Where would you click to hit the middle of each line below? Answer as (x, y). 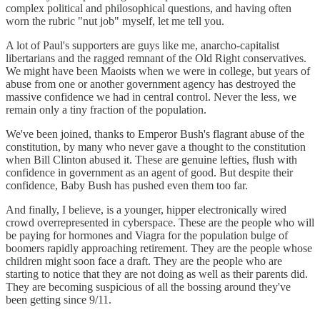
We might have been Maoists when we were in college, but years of (158, 71)
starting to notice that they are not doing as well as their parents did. (157, 274)
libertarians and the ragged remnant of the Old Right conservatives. (156, 58)
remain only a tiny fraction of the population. (106, 109)
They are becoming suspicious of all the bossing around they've (148, 286)
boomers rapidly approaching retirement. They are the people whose (159, 248)
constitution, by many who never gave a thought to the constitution (156, 146)
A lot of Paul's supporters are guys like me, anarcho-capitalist (142, 45)
